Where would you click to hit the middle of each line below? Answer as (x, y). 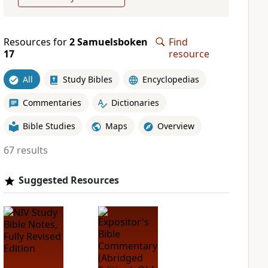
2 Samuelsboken (108, 42)
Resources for (36, 42)
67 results (25, 150)
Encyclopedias (170, 79)
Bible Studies (49, 126)
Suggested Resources (68, 180)
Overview (176, 126)
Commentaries (52, 102)
